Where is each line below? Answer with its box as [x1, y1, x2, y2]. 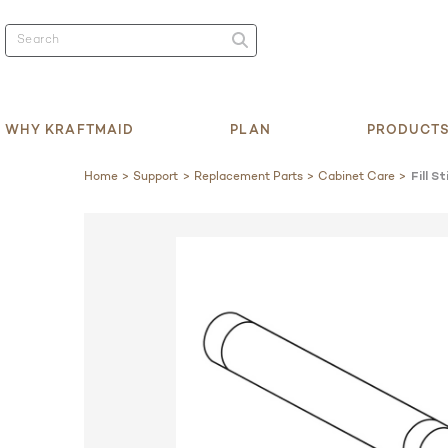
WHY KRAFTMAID [5, 120, 135, 137]
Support [133, 167, 179, 183]
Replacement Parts [193, 167, 303, 183]
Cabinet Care [318, 167, 396, 183]
